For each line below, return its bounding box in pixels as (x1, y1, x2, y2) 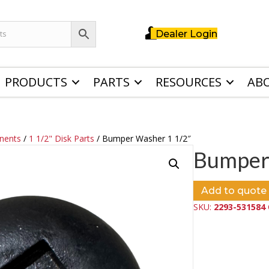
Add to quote (201, 185, 267, 197)
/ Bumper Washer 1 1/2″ (94, 133, 192, 145)
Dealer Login (156, 28, 218, 40)
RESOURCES (155, 74, 222, 91)
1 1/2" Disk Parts (29, 133, 95, 145)
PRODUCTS (4, 74, 67, 91)
